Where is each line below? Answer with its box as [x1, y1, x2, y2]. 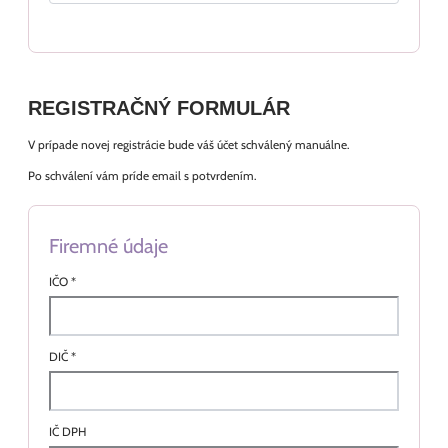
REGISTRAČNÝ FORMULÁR [28, 97, 290, 119]
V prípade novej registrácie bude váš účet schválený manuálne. [28, 137, 350, 152]
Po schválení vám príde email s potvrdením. [28, 168, 257, 183]
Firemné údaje [49, 234, 168, 258]
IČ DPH [49, 424, 86, 439]
